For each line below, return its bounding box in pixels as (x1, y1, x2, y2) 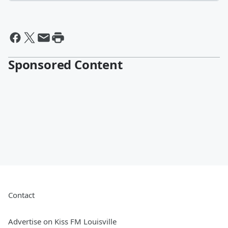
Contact (8, 190, 35, 200)
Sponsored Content (8, 56, 123, 73)
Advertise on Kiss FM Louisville (8, 216, 117, 226)
